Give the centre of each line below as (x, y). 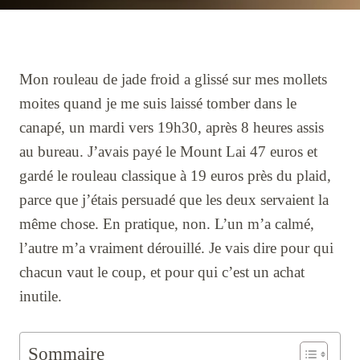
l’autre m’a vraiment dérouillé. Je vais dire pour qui (176, 248)
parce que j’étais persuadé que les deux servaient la (174, 200)
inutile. (41, 297)
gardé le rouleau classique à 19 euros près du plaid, (175, 176)
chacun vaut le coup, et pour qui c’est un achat (162, 272)
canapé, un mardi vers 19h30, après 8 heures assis (172, 128)
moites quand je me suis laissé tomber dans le (158, 104)
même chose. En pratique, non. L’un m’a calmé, (167, 224)
